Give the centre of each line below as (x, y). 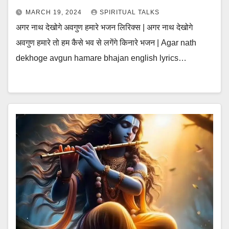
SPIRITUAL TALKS (130, 12)
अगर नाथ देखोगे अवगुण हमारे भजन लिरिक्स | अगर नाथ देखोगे (104, 27)
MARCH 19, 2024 (55, 12)
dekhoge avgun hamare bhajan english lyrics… (101, 58)
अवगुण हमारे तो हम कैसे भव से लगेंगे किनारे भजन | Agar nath (106, 43)
